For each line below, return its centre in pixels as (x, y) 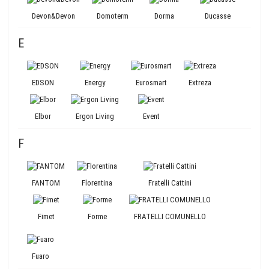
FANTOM (46, 183)
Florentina (97, 183)
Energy (95, 83)
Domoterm (113, 16)
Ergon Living (95, 116)
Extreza (200, 83)
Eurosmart (151, 83)
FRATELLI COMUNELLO (170, 216)
